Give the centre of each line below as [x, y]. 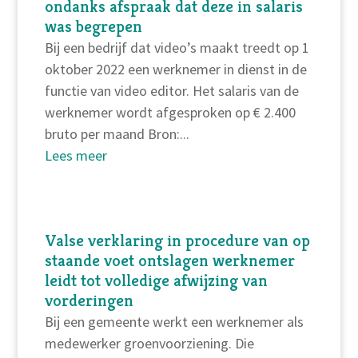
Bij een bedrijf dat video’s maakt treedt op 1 [177, 48]
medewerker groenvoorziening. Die [149, 344]
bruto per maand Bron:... [117, 134]
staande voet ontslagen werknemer [169, 261]
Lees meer [76, 156]
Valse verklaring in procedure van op [177, 241]
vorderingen [89, 301]
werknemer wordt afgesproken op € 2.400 [170, 113]
